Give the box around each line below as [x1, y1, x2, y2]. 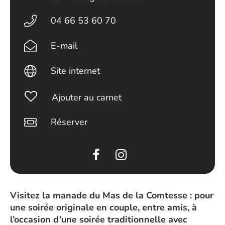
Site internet [51, 65, 100, 77]
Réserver [51, 116, 88, 128]
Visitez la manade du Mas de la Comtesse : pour [10, 189, 213, 201]
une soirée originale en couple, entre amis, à [10, 201, 197, 213]
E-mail [51, 40, 78, 52]
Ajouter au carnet [51, 91, 122, 103]
